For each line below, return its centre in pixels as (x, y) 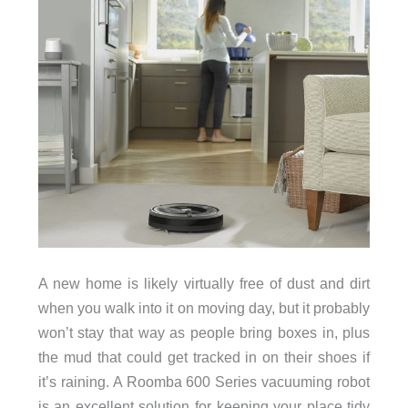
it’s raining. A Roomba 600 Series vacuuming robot (204, 382)
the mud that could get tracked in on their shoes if (204, 357)
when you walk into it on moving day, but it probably (204, 308)
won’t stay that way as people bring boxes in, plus (204, 333)
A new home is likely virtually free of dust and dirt (204, 284)
